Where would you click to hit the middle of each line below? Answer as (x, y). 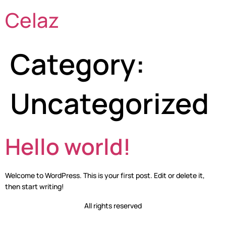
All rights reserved (113, 206)
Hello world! (68, 146)
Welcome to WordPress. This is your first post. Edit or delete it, (105, 175)
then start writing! (35, 186)
